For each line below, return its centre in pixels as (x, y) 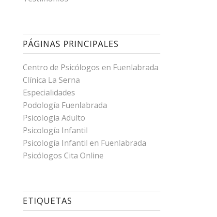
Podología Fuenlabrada (65, 105)
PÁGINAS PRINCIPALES (70, 44)
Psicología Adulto (54, 118)
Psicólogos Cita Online (63, 155)
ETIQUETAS (47, 201)
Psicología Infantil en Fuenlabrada (84, 143)
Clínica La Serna (51, 80)
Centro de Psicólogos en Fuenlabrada (90, 67)
